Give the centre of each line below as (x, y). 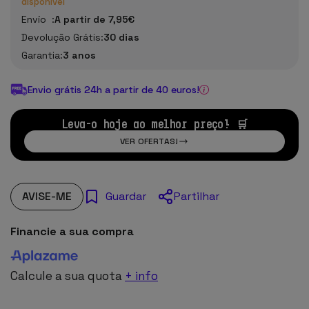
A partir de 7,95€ (94, 19)
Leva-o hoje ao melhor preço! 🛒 (154, 123)
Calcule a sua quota (66, 276)
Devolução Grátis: (62, 37)
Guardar (126, 197)
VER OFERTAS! (149, 141)
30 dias (121, 37)
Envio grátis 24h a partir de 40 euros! (113, 89)
